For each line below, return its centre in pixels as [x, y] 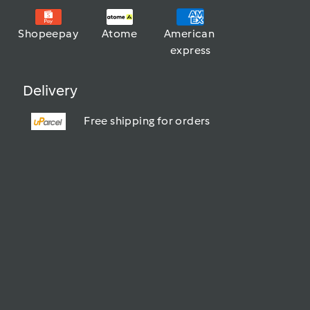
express [190, 51]
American [190, 34]
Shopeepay [48, 34]
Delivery [51, 91]
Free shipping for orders [147, 121]
